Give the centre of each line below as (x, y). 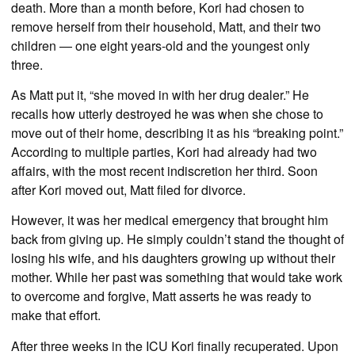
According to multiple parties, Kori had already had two (164, 151)
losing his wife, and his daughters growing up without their (173, 258)
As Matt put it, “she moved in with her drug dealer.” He (160, 94)
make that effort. (56, 315)
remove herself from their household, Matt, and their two (166, 26)
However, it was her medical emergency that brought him (170, 220)
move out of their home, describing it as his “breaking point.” (177, 132)
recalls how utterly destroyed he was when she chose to (167, 113)
